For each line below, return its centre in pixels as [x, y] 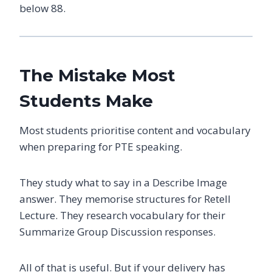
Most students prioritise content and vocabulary [135, 130]
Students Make [86, 100]
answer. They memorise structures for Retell [125, 199]
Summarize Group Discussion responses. [117, 231]
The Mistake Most [97, 75]
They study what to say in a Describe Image [123, 182]
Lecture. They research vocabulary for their [122, 215]
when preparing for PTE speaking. [101, 146]
